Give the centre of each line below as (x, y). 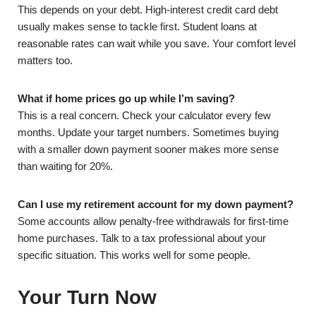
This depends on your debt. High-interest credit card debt (148, 10)
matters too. (45, 60)
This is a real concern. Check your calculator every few (144, 115)
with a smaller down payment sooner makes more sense (148, 149)
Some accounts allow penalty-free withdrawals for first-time (153, 221)
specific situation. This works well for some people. (134, 255)
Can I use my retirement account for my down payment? (156, 204)
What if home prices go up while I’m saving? (126, 98)
